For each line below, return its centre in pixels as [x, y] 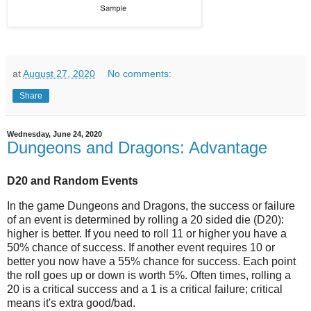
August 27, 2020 [59, 74]
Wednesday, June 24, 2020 [54, 134]
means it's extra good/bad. [71, 303]
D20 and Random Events [73, 180]
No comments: [140, 74]
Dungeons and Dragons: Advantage [137, 148]
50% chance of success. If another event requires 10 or [141, 247]
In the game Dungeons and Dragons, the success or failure [151, 205]
